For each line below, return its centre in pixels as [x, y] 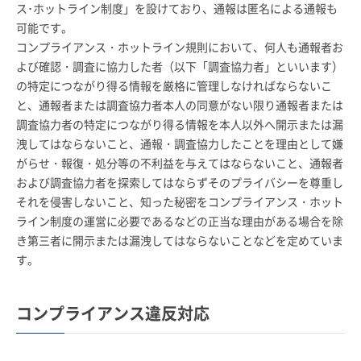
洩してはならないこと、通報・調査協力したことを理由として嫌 [180, 144]
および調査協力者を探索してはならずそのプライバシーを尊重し [180, 183]
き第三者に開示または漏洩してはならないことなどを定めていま [180, 241]
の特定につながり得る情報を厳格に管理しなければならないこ [174, 86]
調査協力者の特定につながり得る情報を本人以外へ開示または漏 [180, 124]
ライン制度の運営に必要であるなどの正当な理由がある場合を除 [180, 221]
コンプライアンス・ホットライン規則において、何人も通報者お [180, 47]
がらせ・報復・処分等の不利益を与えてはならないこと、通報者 [180, 163]
